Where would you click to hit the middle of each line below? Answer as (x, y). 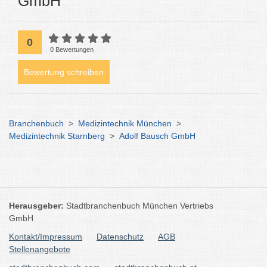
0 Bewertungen (72, 49)
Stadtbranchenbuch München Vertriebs (140, 206)
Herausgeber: (38, 206)
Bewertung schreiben (64, 72)
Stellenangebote (40, 249)
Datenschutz (120, 237)
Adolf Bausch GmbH (157, 136)
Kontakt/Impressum (46, 237)
